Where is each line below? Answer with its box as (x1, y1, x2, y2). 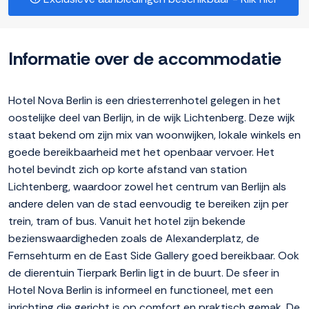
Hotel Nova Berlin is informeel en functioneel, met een (8, 283, 273, 298)
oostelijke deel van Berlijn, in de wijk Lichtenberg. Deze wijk (8, 110, 295, 126)
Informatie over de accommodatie (8, 47, 281, 71)
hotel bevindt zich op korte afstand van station (8, 162, 247, 177)
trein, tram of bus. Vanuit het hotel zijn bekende (8, 214, 246, 229)
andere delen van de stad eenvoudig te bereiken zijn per (8, 197, 288, 212)
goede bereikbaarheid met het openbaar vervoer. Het (8, 145, 275, 160)
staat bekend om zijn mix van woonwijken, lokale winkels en (8, 128, 301, 143)
